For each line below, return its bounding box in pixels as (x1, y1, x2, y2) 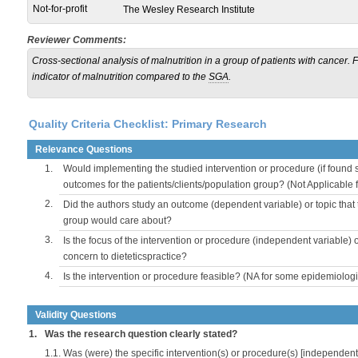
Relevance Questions (35, 144, 133, 155)
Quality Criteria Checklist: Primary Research (29, 117, 267, 130)
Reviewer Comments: (27, 34, 126, 46)
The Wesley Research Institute (123, 4, 255, 15)
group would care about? (63, 215, 172, 226)
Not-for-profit (33, 3, 87, 14)
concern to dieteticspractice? (63, 251, 187, 262)
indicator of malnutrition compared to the (32, 71, 209, 82)
